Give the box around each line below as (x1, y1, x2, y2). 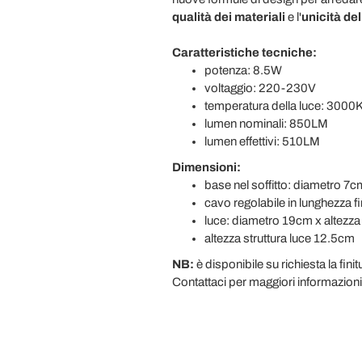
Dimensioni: (171, 161, 241, 174)
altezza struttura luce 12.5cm (204, 232, 355, 245)
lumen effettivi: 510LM (204, 135, 320, 148)
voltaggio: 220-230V (204, 82, 316, 95)
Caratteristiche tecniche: (171, 46, 317, 59)
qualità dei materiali (171, 11, 285, 23)
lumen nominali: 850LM (204, 117, 328, 130)
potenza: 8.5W (204, 64, 282, 77)
